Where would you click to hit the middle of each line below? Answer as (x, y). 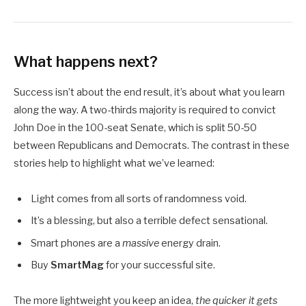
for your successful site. (159, 265)
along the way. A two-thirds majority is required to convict (145, 110)
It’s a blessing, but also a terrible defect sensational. (149, 221)
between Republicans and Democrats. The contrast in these (152, 146)
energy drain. (190, 243)
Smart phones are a (76, 243)
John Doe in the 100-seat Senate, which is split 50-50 (135, 128)
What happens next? (86, 61)
